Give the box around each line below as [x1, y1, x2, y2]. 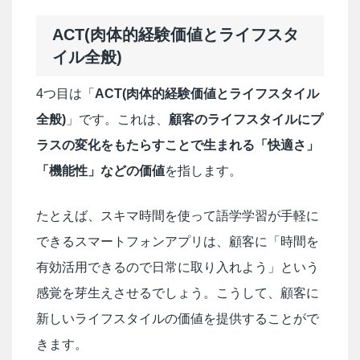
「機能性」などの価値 [36, 163, 165, 178]
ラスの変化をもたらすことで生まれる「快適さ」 [36, 137, 319, 152]
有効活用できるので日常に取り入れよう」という [36, 260, 319, 274]
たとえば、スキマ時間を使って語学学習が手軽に [36, 208, 319, 223]
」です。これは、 [66, 112, 169, 126]
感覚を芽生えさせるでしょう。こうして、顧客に [36, 285, 319, 300]
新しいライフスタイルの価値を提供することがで [36, 311, 319, 325]
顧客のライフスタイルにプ [169, 112, 323, 126]
